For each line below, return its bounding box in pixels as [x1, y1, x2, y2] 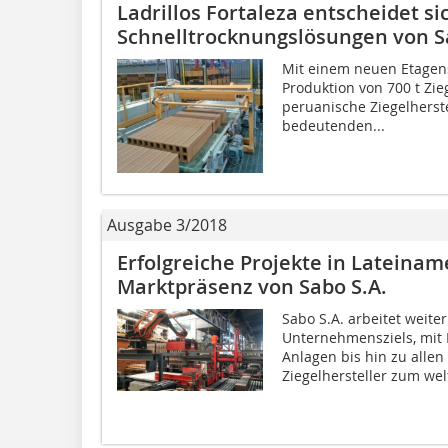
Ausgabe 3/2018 [107, 213, 227, 236]
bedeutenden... [281, 115, 385, 135]
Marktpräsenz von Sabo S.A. [117, 272, 387, 300]
